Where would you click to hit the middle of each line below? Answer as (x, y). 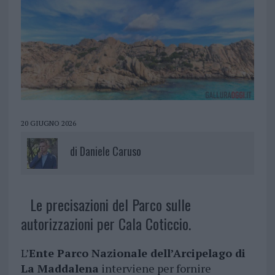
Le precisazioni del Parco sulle (110, 205)
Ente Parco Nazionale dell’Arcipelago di (137, 253)
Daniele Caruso (110, 151)
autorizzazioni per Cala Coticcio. (106, 224)
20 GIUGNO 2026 (48, 123)
